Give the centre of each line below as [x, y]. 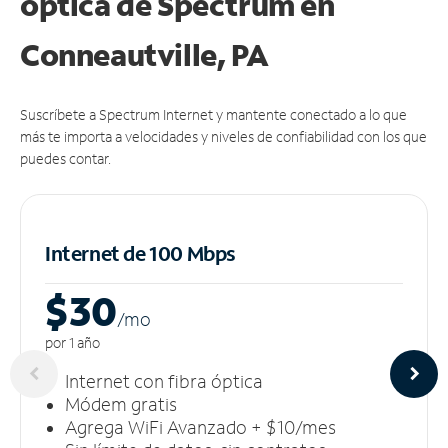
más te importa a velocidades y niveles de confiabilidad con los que [223, 136]
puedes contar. [65, 158]
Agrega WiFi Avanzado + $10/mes [200, 426]
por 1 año [72, 342]
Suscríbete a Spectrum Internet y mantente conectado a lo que [213, 114]
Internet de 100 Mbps [140, 252]
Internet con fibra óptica [164, 380]
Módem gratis [121, 403]
